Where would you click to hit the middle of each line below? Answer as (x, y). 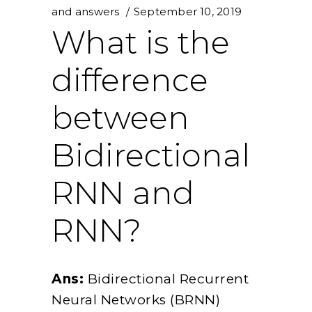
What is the (141, 42)
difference (130, 80)
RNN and (123, 193)
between (120, 118)
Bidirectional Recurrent (166, 279)
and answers (86, 12)
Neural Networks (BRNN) (136, 300)
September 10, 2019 (188, 12)
